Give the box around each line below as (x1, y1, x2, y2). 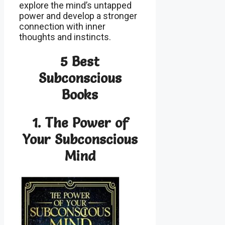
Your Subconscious (22, 131, 138, 148)
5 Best (60, 53, 100, 70)
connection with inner (19, 21, 105, 32)
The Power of (45, 114, 128, 131)
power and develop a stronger (19, 10, 137, 21)
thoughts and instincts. (19, 31, 111, 42)
